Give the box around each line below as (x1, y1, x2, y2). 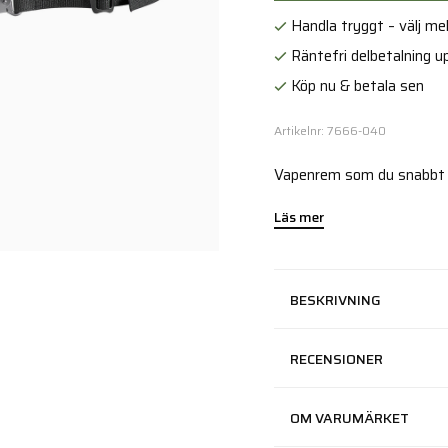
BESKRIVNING (290, 289, 381, 312)
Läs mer (274, 206, 324, 229)
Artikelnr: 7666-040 (274, 121, 386, 141)
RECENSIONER (290, 348, 383, 371)
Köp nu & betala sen (286, 74, 424, 99)
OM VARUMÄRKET (290, 407, 409, 430)
